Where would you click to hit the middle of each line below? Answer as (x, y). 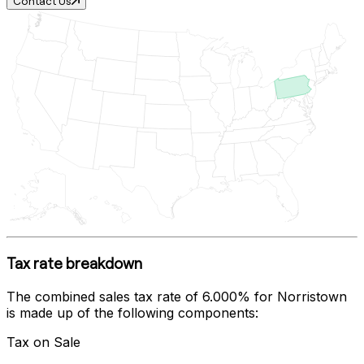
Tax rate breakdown (74, 264)
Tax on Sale (43, 342)
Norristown (312, 296)
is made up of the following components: (132, 312)
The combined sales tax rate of (104, 296)
